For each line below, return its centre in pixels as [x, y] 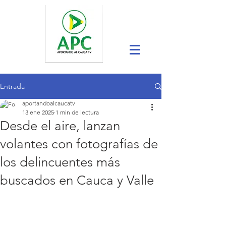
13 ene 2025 [38, 112]
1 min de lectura [77, 112]
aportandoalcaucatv [49, 103]
